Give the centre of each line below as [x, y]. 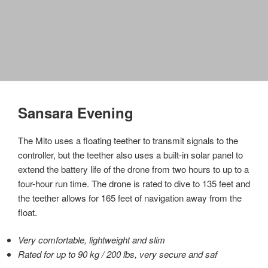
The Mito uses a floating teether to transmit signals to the [128, 140]
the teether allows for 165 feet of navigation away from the [130, 197]
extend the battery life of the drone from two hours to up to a [133, 169]
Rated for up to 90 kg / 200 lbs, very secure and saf [118, 254]
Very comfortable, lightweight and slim [92, 240]
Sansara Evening [76, 112]
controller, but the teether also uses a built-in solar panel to [130, 154]
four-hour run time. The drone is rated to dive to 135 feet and [134, 183]
